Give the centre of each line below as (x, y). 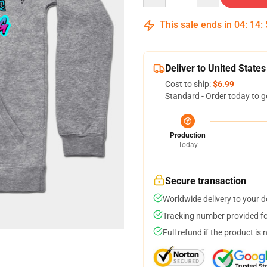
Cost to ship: (189, 84)
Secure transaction (206, 181)
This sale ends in (196, 25)
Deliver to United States (215, 68)
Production (188, 135)
